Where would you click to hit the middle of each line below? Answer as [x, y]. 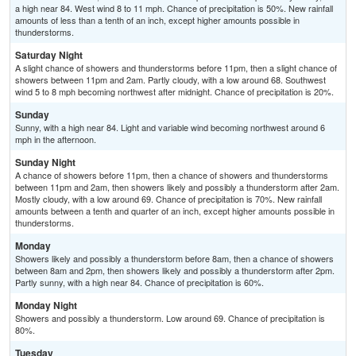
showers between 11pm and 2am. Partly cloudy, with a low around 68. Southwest [170, 80]
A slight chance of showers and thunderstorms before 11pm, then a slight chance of [176, 68]
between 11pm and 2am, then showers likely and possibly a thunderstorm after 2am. [177, 187]
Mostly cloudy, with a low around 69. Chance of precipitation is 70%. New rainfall [168, 199]
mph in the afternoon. [56, 139]
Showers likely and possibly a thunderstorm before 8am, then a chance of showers [174, 259]
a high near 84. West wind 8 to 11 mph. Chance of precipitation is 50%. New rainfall [174, 8]
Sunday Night [45, 163]
